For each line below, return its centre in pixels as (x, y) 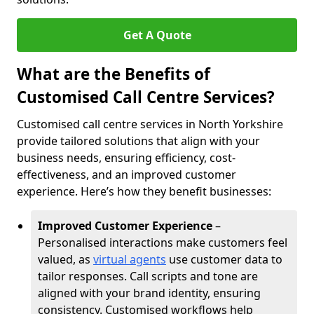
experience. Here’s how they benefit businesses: (144, 191)
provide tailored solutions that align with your (138, 141)
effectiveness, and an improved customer (127, 175)
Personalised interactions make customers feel (163, 243)
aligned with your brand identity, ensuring (149, 293)
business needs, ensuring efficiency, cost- (126, 158)
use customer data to (224, 259)
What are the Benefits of (114, 74)
